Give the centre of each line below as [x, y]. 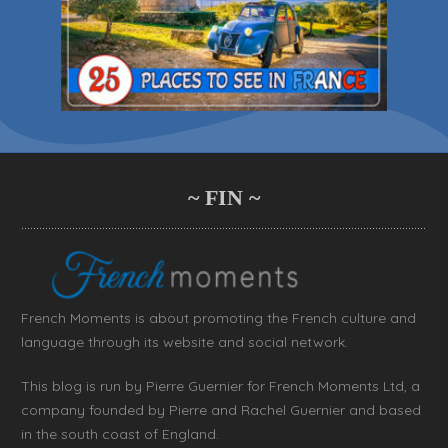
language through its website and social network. [184, 341]
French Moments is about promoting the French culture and [218, 317]
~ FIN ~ [224, 198]
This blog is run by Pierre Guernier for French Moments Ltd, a [220, 385]
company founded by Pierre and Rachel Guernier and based [221, 409]
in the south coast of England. [120, 433]
